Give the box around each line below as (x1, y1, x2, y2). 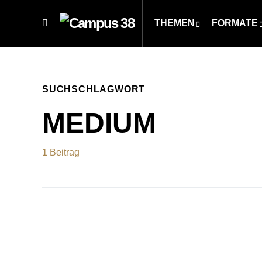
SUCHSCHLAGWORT (42, 84, 146, 94)
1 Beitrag (42, 147, 80, 157)
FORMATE (211, 18, 258, 28)
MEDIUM (42, 108, 156, 139)
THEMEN (154, 18, 195, 28)
